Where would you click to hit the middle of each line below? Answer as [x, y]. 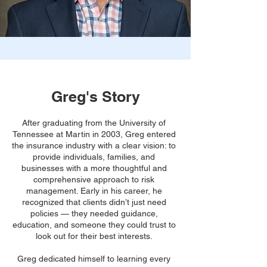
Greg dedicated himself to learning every [94, 259]
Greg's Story [95, 97]
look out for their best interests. [94, 236]
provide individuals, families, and [94, 157]
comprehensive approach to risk [94, 179]
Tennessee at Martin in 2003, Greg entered [94, 134]
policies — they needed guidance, [94, 213]
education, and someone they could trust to [94, 225]
